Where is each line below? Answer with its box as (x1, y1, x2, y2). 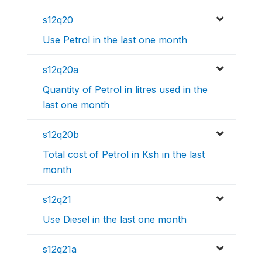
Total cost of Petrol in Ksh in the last (43, 149, 205, 161)
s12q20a (43, 64, 78, 76)
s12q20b (43, 129, 79, 141)
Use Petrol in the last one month (43, 34, 187, 46)
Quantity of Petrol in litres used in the (43, 84, 208, 96)
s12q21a (43, 243, 77, 256)
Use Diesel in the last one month (43, 213, 187, 226)
